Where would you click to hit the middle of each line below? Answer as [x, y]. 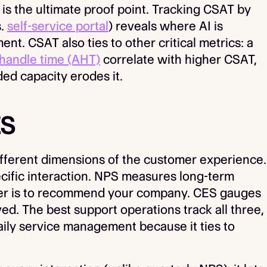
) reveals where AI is [166, 26]
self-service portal [58, 26]
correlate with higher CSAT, [178, 59]
